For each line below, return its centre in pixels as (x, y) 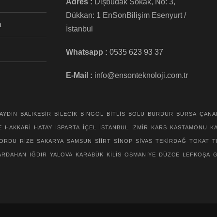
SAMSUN (79, 141)
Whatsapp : (86, 52)
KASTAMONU (189, 127)
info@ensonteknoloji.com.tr (141, 75)
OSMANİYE (140, 155)
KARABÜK (90, 155)
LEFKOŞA (196, 155)
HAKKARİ (18, 127)
